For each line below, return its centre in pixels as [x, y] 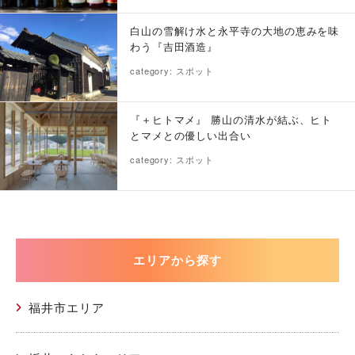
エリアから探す [177, 260]
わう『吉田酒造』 [174, 47]
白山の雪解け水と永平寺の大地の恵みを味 [235, 31]
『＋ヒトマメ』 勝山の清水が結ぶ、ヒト [231, 120]
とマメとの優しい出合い [190, 136]
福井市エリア [67, 307]
